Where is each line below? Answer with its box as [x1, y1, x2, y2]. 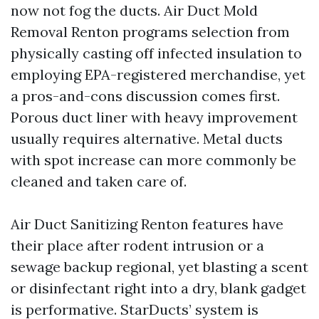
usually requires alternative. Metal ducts [11, 130, 283, 147]
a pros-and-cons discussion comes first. [11, 87, 280, 105]
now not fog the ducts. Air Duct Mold [11, 1, 258, 19]
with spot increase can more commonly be [11, 151, 296, 169]
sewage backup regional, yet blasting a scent [11, 258, 308, 276]
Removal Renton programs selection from [11, 23, 290, 41]
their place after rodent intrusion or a [11, 236, 264, 254]
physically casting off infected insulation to [11, 44, 302, 62]
